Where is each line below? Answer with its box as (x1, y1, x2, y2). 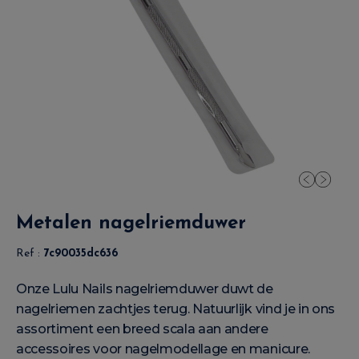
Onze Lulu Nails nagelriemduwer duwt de (16, 281, 273, 296)
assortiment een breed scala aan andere (16, 321, 268, 337)
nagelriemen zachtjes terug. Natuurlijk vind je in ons (16, 301, 336, 317)
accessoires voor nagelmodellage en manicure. (16, 341, 310, 357)
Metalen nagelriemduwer (16, 214, 246, 233)
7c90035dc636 (43, 248, 118, 260)
